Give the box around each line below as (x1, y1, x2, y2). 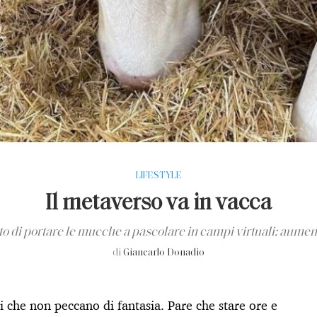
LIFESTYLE (135, 171, 182, 180)
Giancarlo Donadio (123, 247, 204, 258)
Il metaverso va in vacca (45, 192, 272, 215)
